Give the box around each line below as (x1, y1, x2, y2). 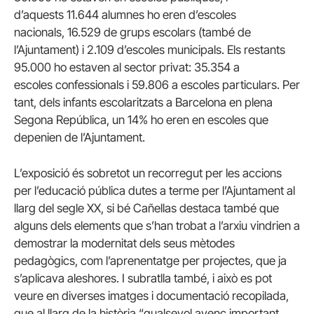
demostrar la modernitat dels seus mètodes (14, 235, 235, 250)
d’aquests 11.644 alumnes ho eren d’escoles (14, 7, 236, 22)
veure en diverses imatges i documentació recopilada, (14, 288, 289, 303)
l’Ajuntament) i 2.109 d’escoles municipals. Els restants (14, 42, 285, 57)
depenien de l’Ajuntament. (14, 130, 145, 144)
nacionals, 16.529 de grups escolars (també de (14, 25, 251, 39)
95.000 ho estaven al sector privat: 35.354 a (14, 60, 240, 74)
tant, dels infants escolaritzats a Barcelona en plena (14, 95, 273, 109)
